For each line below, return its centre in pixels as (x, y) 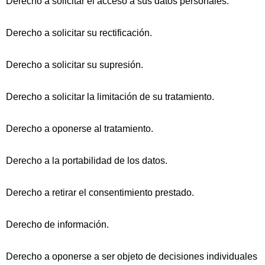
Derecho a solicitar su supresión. (75, 65)
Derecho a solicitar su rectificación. (79, 33)
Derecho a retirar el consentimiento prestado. (100, 193)
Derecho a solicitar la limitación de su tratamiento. (110, 97)
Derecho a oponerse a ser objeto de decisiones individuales (132, 257)
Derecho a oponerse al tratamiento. (80, 129)
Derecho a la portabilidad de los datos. (87, 161)
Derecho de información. (57, 225)
